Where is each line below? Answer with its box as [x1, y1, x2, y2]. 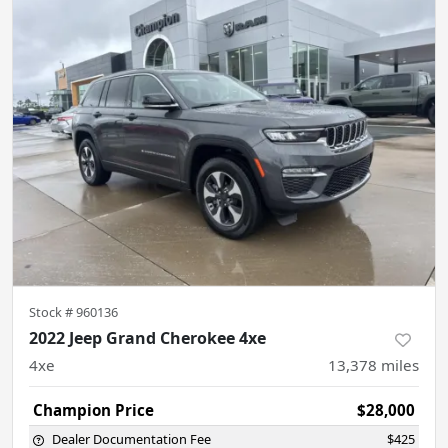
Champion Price [33, 400, 154, 420]
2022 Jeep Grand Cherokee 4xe [29, 327, 266, 349]
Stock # [29, 303, 76, 321]
